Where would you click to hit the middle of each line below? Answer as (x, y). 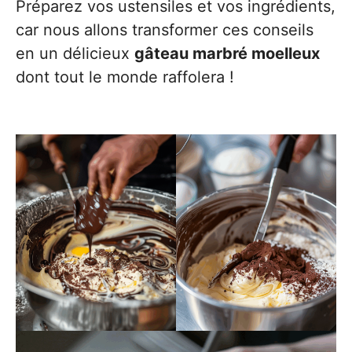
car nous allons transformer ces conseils (165, 30)
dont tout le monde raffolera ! (125, 77)
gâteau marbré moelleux (227, 54)
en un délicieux (75, 54)
